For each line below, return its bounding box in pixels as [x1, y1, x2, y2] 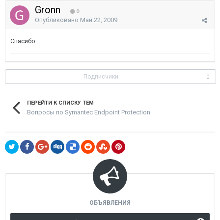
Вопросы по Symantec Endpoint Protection [27, 108, 150, 116]
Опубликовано [35, 16, 80, 24]
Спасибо [10, 37, 35, 45]
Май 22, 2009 [80, 16, 117, 24]
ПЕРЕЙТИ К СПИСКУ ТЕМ [27, 100, 94, 106]
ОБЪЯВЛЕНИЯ [89, 199, 131, 206]
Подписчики [83, 73, 118, 80]
